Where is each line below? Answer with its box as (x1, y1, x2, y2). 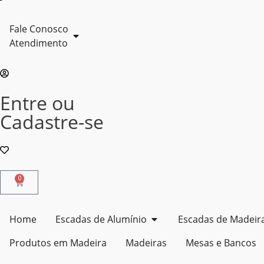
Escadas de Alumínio (55, 213, 147, 226)
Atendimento (9, 37, 68, 49)
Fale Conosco (9, 22, 68, 35)
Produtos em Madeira (9, 236, 107, 249)
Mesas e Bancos (186, 236, 256, 249)
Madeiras (126, 236, 167, 249)
